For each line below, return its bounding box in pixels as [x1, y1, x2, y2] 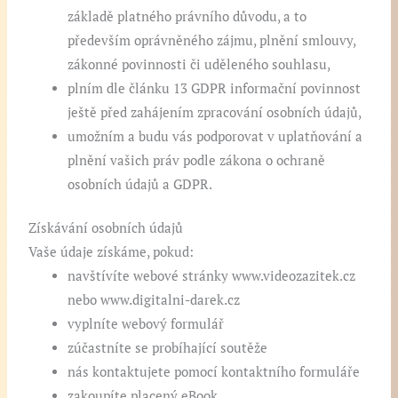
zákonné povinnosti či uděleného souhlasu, [68, 56, 331, 74]
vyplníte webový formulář [68, 315, 225, 333]
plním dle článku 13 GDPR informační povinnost [68, 80, 362, 98]
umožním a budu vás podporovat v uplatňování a [68, 128, 363, 146]
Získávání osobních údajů [28, 219, 184, 237]
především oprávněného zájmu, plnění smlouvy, [68, 32, 356, 50]
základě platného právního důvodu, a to [68, 8, 307, 26]
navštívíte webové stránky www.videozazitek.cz [68, 267, 356, 285]
